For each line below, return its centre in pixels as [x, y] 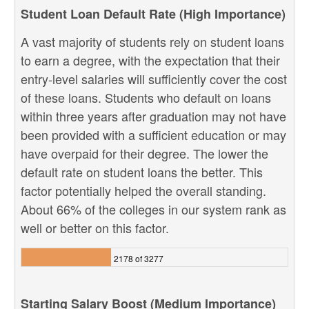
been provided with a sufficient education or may [153, 134]
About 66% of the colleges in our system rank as [153, 209]
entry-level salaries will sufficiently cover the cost [154, 79]
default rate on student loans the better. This [142, 172]
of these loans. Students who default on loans [146, 97]
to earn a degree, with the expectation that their [150, 60]
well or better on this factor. [95, 228]
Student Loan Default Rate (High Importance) [153, 14]
